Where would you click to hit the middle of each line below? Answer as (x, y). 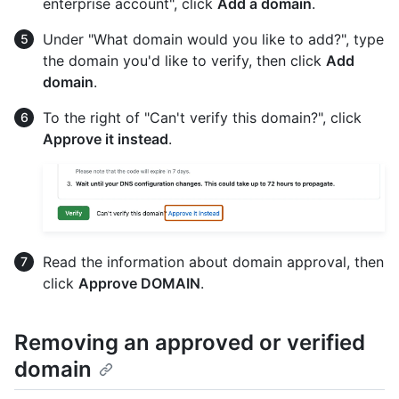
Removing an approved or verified (190, 343)
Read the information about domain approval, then (213, 262)
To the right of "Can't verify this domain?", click (202, 118)
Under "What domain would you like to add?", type (213, 40)
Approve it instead (106, 139)
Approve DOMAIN (139, 284)
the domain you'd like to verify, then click (184, 61)
